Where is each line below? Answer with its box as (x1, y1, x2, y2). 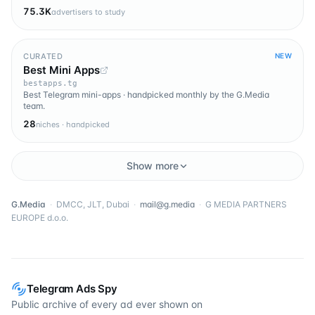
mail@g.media (140, 199, 195, 210)
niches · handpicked (36, 120, 110, 130)
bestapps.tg (23, 79, 77, 89)
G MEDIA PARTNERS (205, 199, 287, 210)
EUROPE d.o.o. (11, 212, 68, 224)
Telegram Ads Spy (27, 282, 117, 296)
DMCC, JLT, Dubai (56, 199, 129, 210)
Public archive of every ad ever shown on (11, 298, 202, 311)
